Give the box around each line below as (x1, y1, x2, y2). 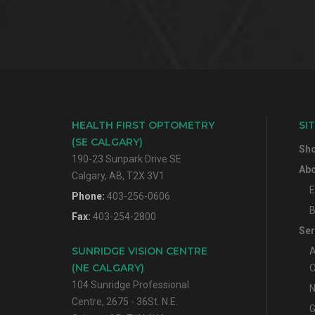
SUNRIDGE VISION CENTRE (72, 245, 207, 258)
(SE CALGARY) (72, 136, 143, 149)
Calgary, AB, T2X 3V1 (72, 170, 165, 182)
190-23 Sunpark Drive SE (72, 153, 181, 165)
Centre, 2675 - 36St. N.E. (72, 296, 178, 308)
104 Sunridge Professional (72, 279, 189, 291)
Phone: (72, 191, 107, 202)
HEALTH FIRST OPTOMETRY (72, 119, 214, 132)
